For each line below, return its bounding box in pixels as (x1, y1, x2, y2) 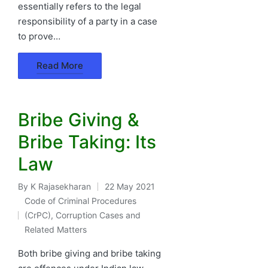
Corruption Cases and (56, 209, 141, 220)
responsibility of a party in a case (18, 15, 157, 27)
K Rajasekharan (31, 181, 91, 191)
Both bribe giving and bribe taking (18, 247, 161, 259)
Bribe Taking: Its (18, 130, 156, 153)
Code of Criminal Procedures (25, 195, 137, 206)
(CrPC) (25, 209, 51, 220)
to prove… (18, 30, 60, 42)
